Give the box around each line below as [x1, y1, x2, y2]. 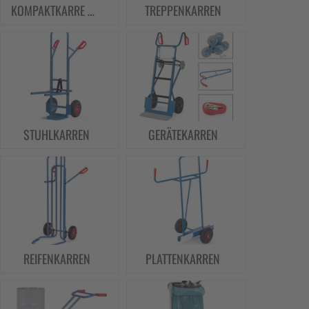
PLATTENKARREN [146, 249, 221, 268]
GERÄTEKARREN [148, 126, 218, 143]
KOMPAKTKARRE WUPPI [11, 1, 88, 19]
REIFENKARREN [23, 249, 90, 268]
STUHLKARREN [23, 126, 90, 143]
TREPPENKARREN [144, 1, 221, 19]
